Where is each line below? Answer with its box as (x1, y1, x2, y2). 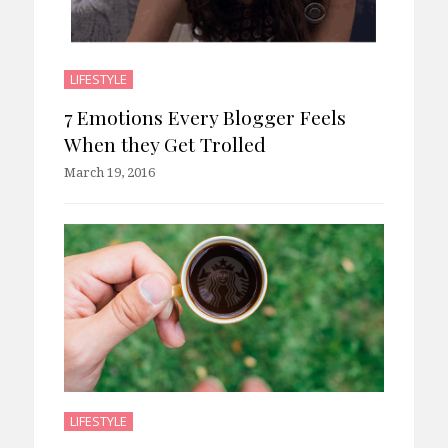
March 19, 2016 (63, 164, 155, 180)
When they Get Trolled (63, 130, 266, 157)
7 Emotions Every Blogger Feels (63, 103, 346, 130)
